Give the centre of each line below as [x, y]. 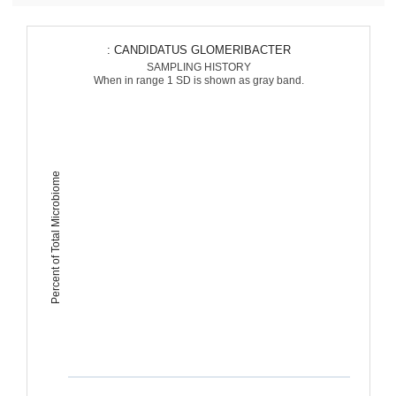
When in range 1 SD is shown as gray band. [198, 80]
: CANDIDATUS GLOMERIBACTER [202, 50]
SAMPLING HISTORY [198, 67]
